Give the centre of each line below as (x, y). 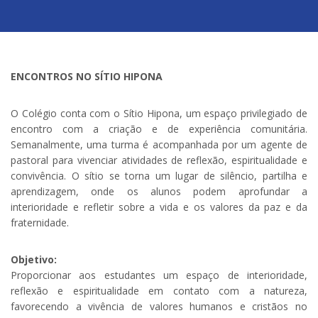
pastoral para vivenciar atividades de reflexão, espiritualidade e (159, 160)
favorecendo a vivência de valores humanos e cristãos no (159, 307)
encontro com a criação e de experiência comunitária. (159, 129)
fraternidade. (40, 223)
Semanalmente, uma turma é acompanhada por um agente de (159, 145)
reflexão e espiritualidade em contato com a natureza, (159, 291)
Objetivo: (34, 260)
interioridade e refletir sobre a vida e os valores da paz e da (159, 207)
